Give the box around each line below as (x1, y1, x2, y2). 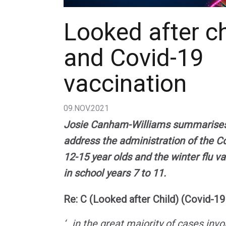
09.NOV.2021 (64, 103, 109, 113)
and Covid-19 (64, 43, 204, 72)
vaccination (64, 69, 187, 98)
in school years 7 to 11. (64, 166, 166, 179)
